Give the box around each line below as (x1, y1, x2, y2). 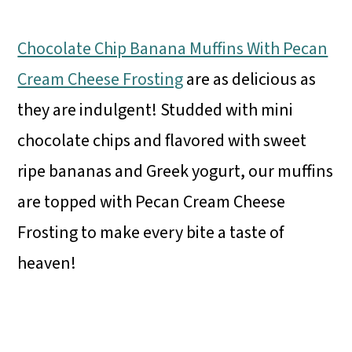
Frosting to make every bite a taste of (17, 220, 284, 246)
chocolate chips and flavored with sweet (17, 128, 307, 154)
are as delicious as (183, 67, 317, 93)
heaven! (17, 251, 77, 277)
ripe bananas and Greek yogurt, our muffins (17, 159, 334, 185)
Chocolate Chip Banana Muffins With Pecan (17, 36, 328, 62)
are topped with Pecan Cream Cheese (17, 189, 286, 215)
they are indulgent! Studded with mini (17, 97, 294, 123)
